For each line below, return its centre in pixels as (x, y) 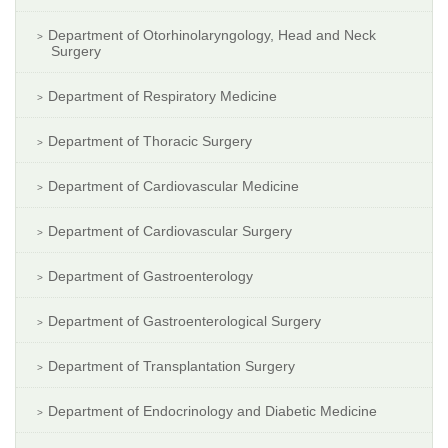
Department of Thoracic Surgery (150, 141)
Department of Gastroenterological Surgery (184, 321)
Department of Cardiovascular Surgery (170, 231)
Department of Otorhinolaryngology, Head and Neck (212, 35)
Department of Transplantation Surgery (171, 366)
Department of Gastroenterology (150, 276)
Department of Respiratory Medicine (162, 96)
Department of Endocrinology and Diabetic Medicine (212, 411)
